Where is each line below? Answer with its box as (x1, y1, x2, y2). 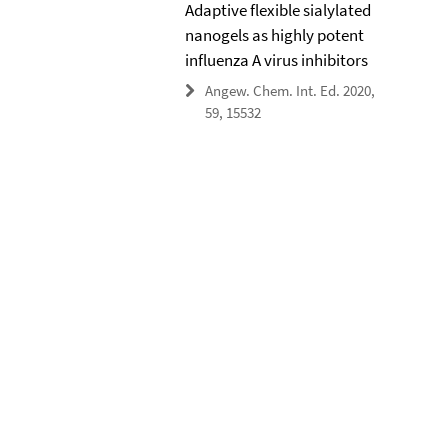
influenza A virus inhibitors (184, 49, 368, 71)
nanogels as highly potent (184, 24, 364, 46)
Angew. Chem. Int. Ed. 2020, (204, 81, 375, 100)
